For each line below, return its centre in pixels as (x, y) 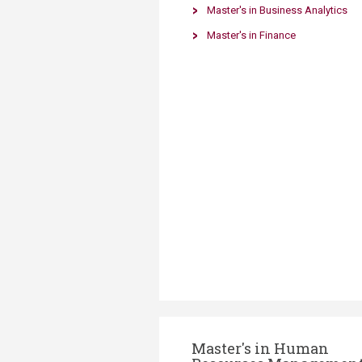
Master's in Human (260, 348)
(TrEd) (266, 23)
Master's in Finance (251, 35)
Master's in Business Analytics (277, 10)
